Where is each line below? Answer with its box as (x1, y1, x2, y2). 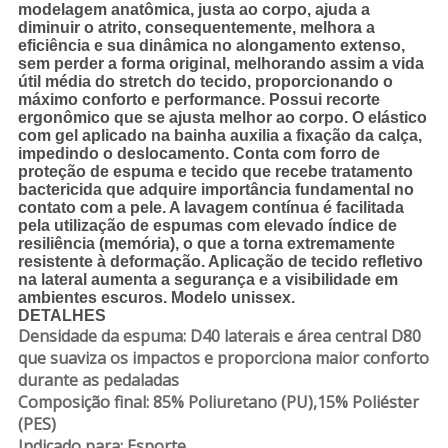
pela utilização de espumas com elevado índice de (17, 216, 397, 234)
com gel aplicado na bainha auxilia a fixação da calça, (17, 126, 422, 144)
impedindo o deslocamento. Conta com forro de (17, 144, 380, 162)
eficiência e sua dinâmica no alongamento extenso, (17, 36, 405, 54)
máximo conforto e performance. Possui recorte (17, 90, 380, 108)
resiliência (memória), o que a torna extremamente (17, 234, 395, 252)
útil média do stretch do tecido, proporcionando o (17, 72, 393, 90)
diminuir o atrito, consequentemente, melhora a (17, 18, 375, 36)
